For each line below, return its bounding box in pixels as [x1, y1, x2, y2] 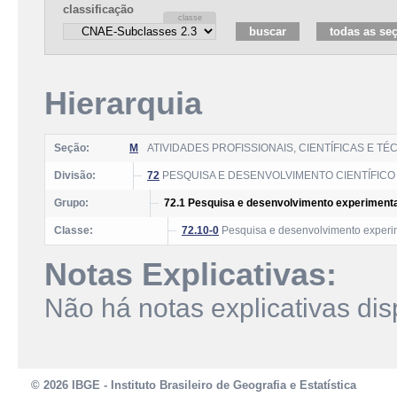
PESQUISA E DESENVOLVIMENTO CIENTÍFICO [160, 169, 395, 182]
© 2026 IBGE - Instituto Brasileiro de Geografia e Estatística [31, 378, 356, 392]
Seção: [54, 142, 90, 154]
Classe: [54, 224, 93, 237]
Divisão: [54, 169, 96, 182]
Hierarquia [44, 86, 202, 121]
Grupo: [54, 197, 89, 209]
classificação [63, 3, 134, 16]
